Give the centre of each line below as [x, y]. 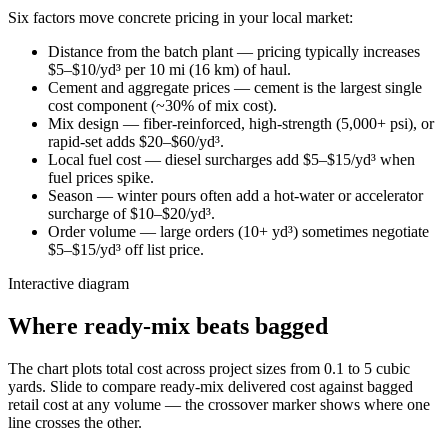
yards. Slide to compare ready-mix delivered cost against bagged [210, 386]
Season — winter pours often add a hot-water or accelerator [235, 196]
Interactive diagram [68, 284]
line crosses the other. [75, 422]
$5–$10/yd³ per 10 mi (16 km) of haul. [169, 70]
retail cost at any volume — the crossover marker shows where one [219, 404]
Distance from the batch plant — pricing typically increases [234, 52]
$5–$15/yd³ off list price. [126, 250]
